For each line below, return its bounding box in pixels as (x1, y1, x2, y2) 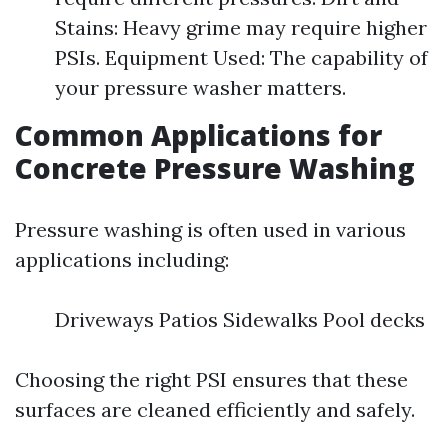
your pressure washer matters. (55, 75, 346, 100)
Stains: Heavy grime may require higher (55, 15, 427, 40)
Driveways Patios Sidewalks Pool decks (55, 307, 425, 332)
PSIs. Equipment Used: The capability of (55, 45, 428, 70)
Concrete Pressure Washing (15, 149, 415, 187)
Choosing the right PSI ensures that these (15, 367, 408, 392)
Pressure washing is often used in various (15, 217, 406, 242)
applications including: (15, 247, 229, 272)
